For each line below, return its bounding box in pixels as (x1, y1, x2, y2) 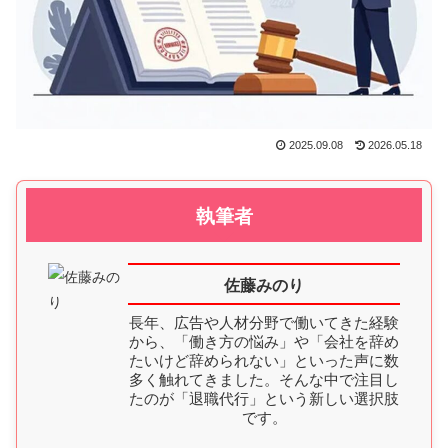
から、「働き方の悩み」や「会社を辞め (129, 329, 399, 351)
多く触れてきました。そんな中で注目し (129, 367, 399, 389)
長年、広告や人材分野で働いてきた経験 (129, 310, 399, 332)
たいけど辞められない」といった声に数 (129, 348, 399, 370)
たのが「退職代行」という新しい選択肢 (129, 386, 399, 408)
